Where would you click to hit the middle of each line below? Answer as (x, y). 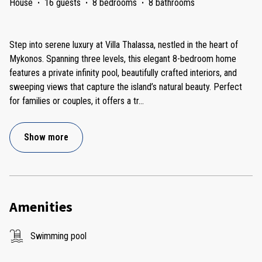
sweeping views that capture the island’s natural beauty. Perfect (126, 87)
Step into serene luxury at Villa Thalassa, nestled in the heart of (124, 44)
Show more (46, 137)
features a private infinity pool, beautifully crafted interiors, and (123, 73)
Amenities (41, 206)
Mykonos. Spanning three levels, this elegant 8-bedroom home (123, 58)
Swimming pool (58, 236)
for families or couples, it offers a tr (74, 101)
